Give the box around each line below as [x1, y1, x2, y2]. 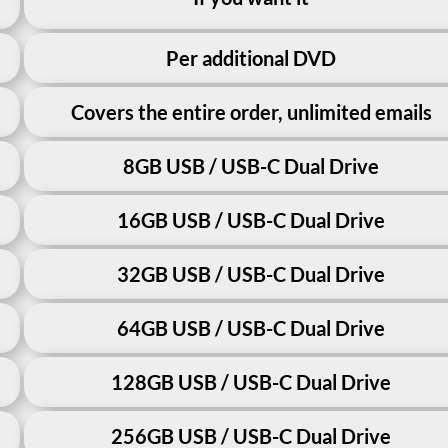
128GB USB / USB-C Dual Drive [111, 369, 392, 394]
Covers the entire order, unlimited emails [70, 99, 432, 124]
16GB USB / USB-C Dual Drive [117, 207, 386, 232]
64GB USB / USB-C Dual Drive [117, 315, 386, 340]
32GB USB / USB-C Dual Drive [117, 261, 386, 286]
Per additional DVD [166, 45, 337, 70]
